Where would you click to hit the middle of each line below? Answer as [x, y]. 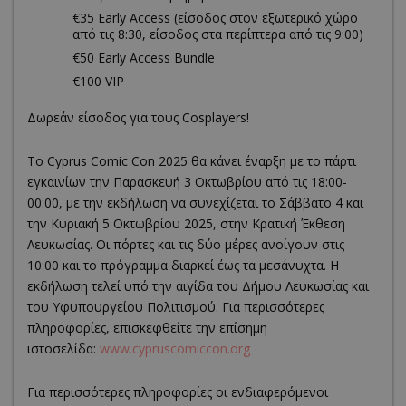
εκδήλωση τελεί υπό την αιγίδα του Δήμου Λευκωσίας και [198, 285]
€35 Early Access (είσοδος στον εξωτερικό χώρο [215, 17]
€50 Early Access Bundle [144, 57]
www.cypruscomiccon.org [175, 348]
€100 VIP [98, 81]
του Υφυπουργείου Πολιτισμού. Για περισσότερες [176, 306]
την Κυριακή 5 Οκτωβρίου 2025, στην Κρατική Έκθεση [186, 223]
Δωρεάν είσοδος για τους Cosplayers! [138, 117]
